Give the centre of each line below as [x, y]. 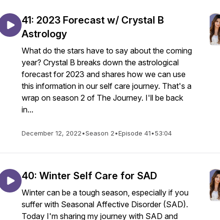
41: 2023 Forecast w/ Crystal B [93, 20]
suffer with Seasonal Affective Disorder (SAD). [105, 204]
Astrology [44, 34]
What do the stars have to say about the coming [107, 51]
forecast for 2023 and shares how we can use [104, 74]
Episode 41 [135, 133]
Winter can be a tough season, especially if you [105, 192]
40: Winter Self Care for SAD [89, 176]
